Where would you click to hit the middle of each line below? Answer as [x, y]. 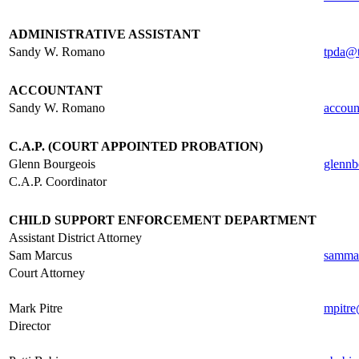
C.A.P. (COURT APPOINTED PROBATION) [136, 146]
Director [30, 326]
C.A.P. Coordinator [58, 182]
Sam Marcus [40, 255]
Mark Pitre [36, 308]
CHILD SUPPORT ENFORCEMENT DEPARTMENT [163, 220]
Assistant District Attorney [77, 238]
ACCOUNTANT [56, 90]
